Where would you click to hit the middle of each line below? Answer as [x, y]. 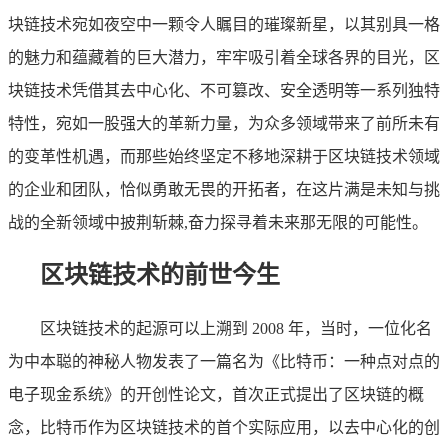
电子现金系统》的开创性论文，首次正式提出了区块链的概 [216, 394]
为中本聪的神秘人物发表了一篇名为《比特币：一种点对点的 [224, 361]
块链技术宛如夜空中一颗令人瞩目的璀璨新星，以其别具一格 [224, 24]
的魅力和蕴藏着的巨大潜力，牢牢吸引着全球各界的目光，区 [224, 57]
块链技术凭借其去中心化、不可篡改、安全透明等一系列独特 [224, 90]
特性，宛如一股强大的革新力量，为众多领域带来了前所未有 [224, 123]
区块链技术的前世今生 [160, 274]
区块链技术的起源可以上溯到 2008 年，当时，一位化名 [236, 328]
